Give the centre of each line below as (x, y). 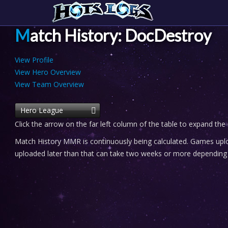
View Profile (34, 60)
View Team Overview (49, 84)
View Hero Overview (48, 72)
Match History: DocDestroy (121, 35)
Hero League (42, 110)
